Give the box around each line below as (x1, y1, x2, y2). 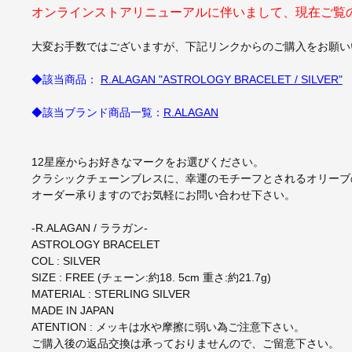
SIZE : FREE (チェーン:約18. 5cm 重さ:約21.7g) (31, 271, 271, 284)
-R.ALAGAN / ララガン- (31, 222, 148, 235)
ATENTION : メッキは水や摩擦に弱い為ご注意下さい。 (31, 321, 305, 334)
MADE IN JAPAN (31, 304, 114, 317)
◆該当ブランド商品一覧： (31, 106, 163, 119)
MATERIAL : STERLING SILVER (31, 288, 190, 301)
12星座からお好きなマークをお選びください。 (31, 156, 264, 169)
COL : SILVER (31, 255, 101, 268)
